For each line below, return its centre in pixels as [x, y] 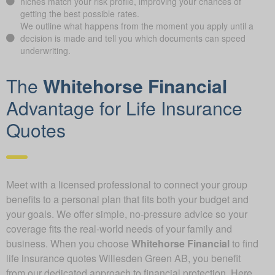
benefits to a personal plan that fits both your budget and [127, 199]
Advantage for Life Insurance [124, 107]
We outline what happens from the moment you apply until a [137, 25]
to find [244, 243]
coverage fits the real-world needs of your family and [119, 228]
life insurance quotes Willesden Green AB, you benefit [123, 258]
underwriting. [45, 50]
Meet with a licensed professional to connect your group [127, 184]
